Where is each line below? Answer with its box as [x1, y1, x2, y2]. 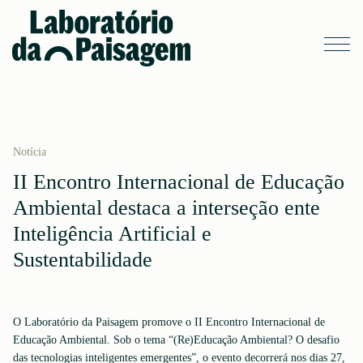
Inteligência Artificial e [13, 222, 211, 246]
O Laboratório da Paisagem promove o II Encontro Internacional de [13, 316, 325, 328]
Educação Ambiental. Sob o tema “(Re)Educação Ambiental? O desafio [13, 334, 340, 346]
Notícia [13, 146, 46, 158]
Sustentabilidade [13, 248, 152, 271]
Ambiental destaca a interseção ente [13, 196, 320, 220]
